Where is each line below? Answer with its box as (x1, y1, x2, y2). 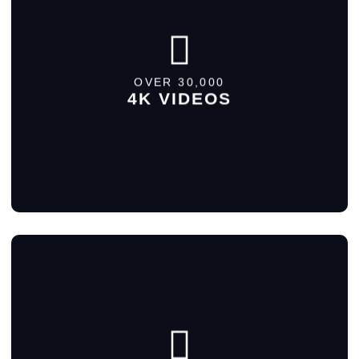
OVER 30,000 (134, 75, 225, 88)
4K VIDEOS (127, 88, 232, 107)
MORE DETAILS (140, 71, 219, 82)
